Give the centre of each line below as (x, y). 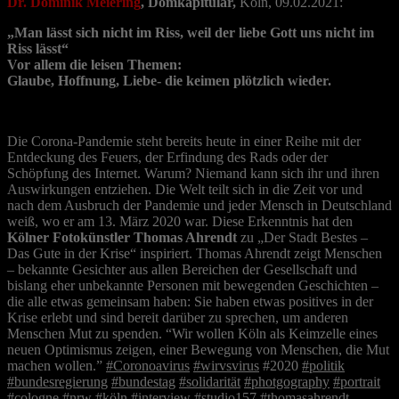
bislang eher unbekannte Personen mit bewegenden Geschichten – (193, 286)
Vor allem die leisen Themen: (94, 65)
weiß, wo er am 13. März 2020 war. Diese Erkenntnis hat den (180, 222)
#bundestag (143, 382)
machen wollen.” (57, 366)
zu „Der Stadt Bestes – (302, 238)
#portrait (357, 382)
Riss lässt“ (38, 49)
